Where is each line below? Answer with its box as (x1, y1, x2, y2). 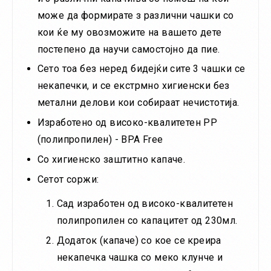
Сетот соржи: (37, 173, 99, 185)
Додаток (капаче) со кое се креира (56, 234, 221, 246)
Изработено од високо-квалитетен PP (37, 117, 218, 129)
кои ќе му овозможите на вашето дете (37, 26, 222, 38)
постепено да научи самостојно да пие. (37, 43, 220, 55)
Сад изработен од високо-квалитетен (56, 197, 233, 209)
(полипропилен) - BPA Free (37, 134, 163, 146)
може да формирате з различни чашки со (37, 9, 234, 21)
